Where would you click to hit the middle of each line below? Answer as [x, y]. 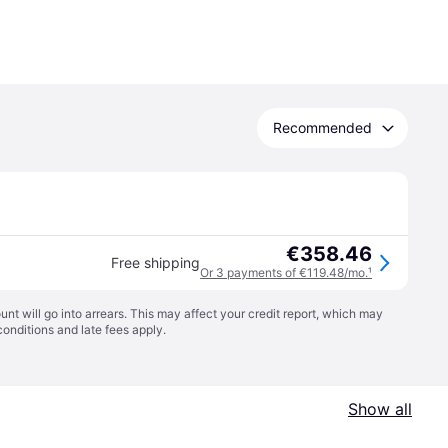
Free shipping [155, 262]
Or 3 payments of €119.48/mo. [284, 272]
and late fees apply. [110, 329]
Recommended [322, 127]
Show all [380, 409]
